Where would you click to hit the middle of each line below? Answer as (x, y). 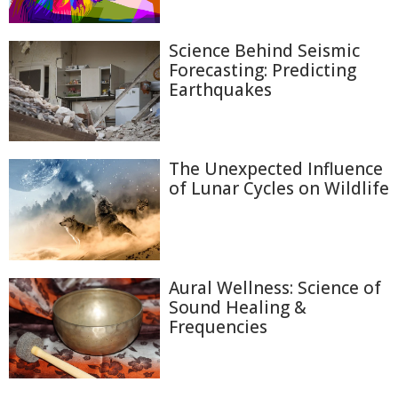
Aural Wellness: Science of (275, 287)
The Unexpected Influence (276, 169)
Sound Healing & (238, 307)
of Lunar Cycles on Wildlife (279, 189)
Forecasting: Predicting (263, 71)
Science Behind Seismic (264, 51)
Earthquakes (220, 90)
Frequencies (218, 326)
